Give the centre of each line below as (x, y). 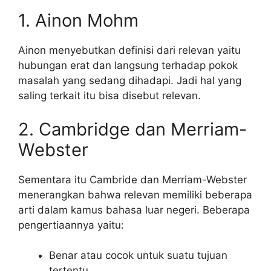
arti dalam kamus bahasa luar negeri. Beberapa (134, 210)
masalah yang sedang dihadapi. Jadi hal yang (130, 80)
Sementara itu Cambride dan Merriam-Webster (132, 179)
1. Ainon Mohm (78, 20)
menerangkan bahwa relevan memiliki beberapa (135, 194)
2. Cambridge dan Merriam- (132, 129)
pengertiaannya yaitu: (71, 225)
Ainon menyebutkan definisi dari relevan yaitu (129, 50)
